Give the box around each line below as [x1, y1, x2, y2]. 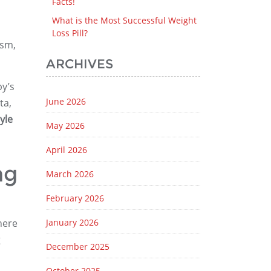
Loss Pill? [52, 27, 88, 39]
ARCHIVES [46, 56, 113, 71]
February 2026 [46, 192, 104, 204]
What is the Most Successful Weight [52, 15, 197, 26]
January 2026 [46, 217, 99, 228]
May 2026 [46, 120, 85, 131]
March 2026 [46, 168, 94, 180]
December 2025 [46, 241, 109, 252]
